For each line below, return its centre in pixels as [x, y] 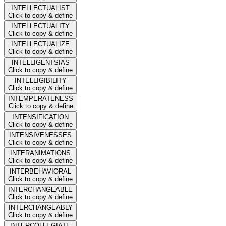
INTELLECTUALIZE [40, 44]
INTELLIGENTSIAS [40, 62]
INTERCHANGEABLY [40, 207]
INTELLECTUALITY [40, 26]
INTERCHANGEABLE [40, 189]
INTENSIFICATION [40, 117]
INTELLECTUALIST [40, 8]
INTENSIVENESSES [40, 135]
